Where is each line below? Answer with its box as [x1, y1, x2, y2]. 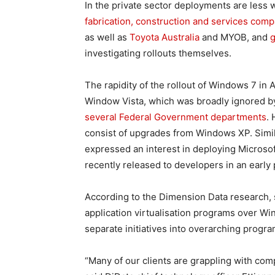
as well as [85, 31, 130, 43]
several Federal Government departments [85, 111, 266, 123]
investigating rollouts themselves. [85, 47, 231, 59]
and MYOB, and [199, 31, 270, 43]
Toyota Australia [130, 31, 199, 43]
